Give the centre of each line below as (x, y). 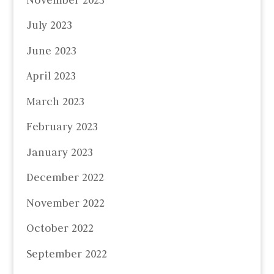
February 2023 (62, 127)
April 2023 (51, 76)
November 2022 (65, 203)
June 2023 (51, 50)
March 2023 (55, 101)
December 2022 (65, 178)
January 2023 (59, 152)
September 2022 (66, 254)
